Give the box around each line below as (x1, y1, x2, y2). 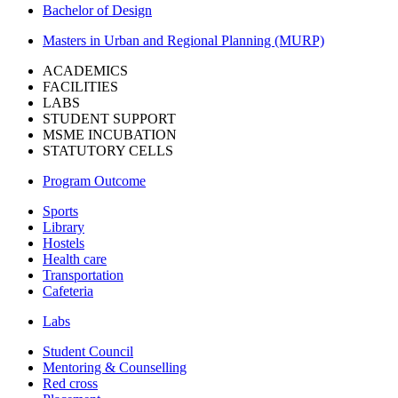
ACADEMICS (43, 63, 128, 78)
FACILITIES (43, 79, 118, 94)
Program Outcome (43, 173, 146, 188)
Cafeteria (43, 283, 93, 298)
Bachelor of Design (43, 3, 152, 18)
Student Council (43, 344, 133, 359)
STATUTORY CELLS (43, 143, 173, 158)
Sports (43, 203, 78, 219)
